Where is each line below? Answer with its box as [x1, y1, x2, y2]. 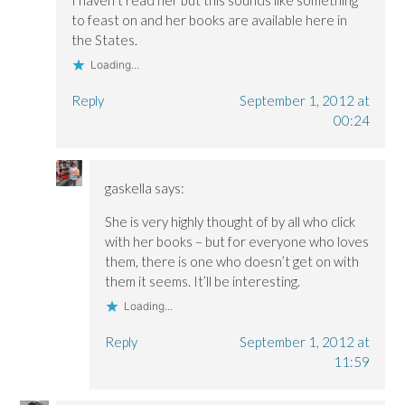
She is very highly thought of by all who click [104, 212, 355, 230]
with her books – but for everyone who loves [104, 232, 369, 250]
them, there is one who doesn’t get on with [104, 252, 359, 269]
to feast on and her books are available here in [71, 12, 348, 29]
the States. [71, 32, 138, 49]
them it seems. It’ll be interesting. [104, 272, 300, 289]
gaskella [104, 179, 152, 196]
